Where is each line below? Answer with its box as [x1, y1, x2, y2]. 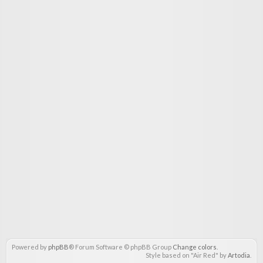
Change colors [173, 243, 217, 251]
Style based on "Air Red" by [146, 251, 228, 259]
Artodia [228, 251, 250, 259]
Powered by [12, 243, 48, 251]
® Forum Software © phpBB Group [69, 243, 173, 251]
